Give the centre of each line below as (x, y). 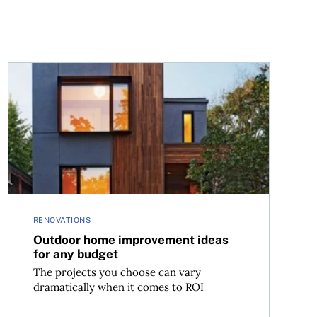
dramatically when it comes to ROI (118, 287)
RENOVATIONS (62, 220)
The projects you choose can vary (117, 272)
